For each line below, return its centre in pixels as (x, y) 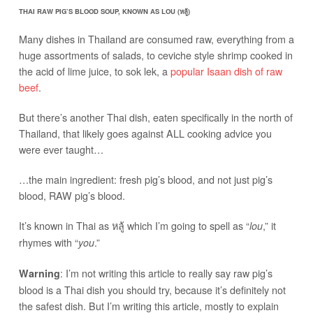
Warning (39, 273)
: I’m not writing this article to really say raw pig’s (166, 272)
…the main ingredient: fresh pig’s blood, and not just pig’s (145, 179)
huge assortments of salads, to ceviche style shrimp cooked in (155, 54)
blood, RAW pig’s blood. (72, 195)
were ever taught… (61, 149)
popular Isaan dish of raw (226, 71)
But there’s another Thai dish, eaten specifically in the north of (155, 117)
